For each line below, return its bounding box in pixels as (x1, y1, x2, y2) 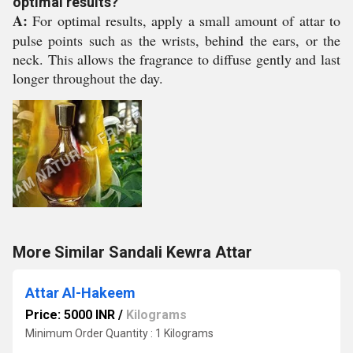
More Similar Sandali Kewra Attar (13, 243, 252, 262)
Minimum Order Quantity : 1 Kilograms (25, 327, 214, 340)
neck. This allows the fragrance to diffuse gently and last (13, 50, 340, 69)
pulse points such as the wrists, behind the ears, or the (13, 31, 340, 50)
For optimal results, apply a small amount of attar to (28, 11, 340, 30)
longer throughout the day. (13, 69, 163, 87)
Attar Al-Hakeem (25, 284, 136, 301)
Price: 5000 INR (25, 307, 115, 322)
